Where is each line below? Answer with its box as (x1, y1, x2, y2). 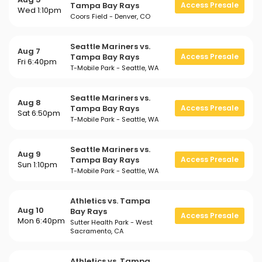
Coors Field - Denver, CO (70, 12, 150, 21)
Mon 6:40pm (18, 215, 65, 226)
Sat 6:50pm (18, 108, 60, 119)
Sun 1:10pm (18, 159, 57, 170)
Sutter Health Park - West (70, 218, 153, 227)
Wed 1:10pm (18, 5, 61, 16)
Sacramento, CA (70, 226, 123, 236)
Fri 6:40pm (18, 56, 57, 67)
